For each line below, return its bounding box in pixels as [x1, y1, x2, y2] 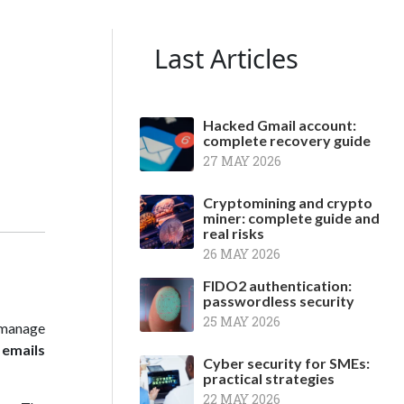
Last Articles [154, 41, 298, 76]
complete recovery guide [203, 132, 371, 149]
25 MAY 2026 [203, 313, 280, 330]
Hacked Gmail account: [203, 116, 356, 133]
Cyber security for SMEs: [203, 354, 370, 372]
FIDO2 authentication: [203, 277, 352, 294]
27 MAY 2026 [203, 152, 281, 170]
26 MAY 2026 [203, 245, 280, 262]
